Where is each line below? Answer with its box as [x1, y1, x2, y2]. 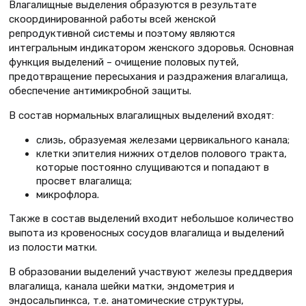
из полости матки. [9, 240, 97, 253]
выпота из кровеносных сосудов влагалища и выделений [9, 226, 284, 239]
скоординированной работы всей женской [9, 13, 216, 26]
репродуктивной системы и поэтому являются [9, 27, 235, 40]
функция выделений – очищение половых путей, [9, 56, 239, 69]
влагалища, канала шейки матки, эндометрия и [9, 279, 234, 292]
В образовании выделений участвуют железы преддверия [9, 265, 292, 278]
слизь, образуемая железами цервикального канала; [36, 134, 290, 147]
